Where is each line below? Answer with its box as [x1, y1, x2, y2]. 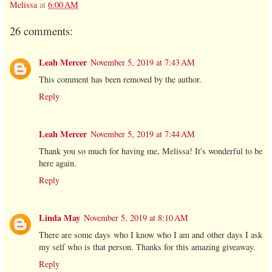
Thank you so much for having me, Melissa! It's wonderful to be [39, 144, 262, 157]
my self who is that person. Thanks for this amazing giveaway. [39, 240, 256, 253]
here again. [39, 157, 76, 169]
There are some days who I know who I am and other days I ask [39, 228, 262, 240]
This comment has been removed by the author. [39, 73, 202, 85]
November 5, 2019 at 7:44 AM [90, 127, 195, 140]
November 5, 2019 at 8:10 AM [84, 211, 188, 223]
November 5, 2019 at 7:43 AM [90, 56, 195, 68]
